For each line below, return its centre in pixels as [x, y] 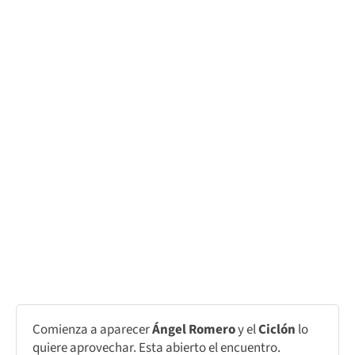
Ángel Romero [195, 329]
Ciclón [278, 329]
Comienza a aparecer [92, 329]
